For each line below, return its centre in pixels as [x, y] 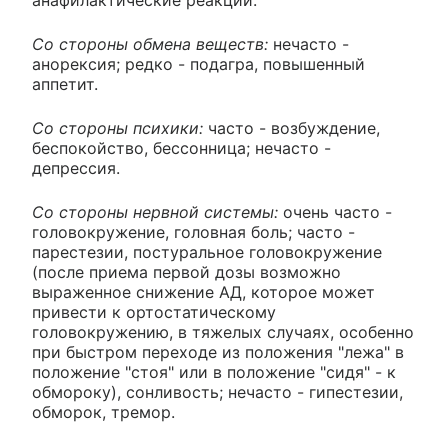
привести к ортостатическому [154, 311]
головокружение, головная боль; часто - [193, 231]
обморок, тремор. [103, 411]
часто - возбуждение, [294, 127]
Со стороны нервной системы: [155, 211]
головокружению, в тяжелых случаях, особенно [223, 331]
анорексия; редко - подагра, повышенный [198, 63]
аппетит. [65, 83]
